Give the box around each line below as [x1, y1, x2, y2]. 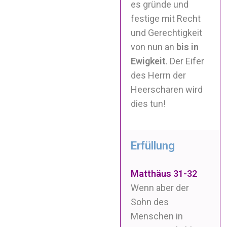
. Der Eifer [166, 55, 205, 66]
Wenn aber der [131, 182, 190, 194]
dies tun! [131, 98, 166, 109]
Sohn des [131, 197, 169, 208]
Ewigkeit [131, 55, 166, 66]
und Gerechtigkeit [131, 27, 203, 38]
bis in [176, 41, 199, 52]
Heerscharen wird [131, 84, 203, 95]
